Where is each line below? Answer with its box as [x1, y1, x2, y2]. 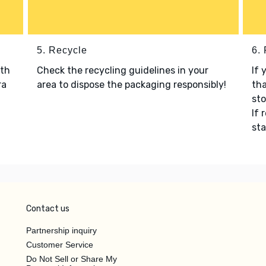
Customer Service [26, 239, 93, 249]
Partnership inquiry [26, 225, 97, 235]
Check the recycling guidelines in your [36, 64, 208, 76]
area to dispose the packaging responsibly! [36, 78, 226, 90]
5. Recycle [36, 45, 87, 55]
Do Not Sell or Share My [26, 254, 117, 264]
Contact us [26, 203, 69, 214]
